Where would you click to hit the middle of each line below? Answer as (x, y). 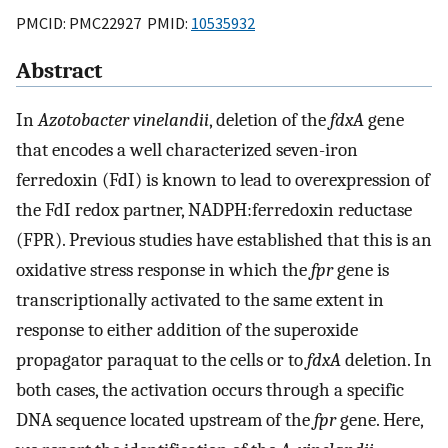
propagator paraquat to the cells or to (161, 360)
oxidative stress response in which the (163, 270)
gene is (361, 270)
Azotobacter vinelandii (123, 120)
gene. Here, (379, 420)
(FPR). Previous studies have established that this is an (224, 240)
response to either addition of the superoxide (187, 330)
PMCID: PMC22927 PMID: (103, 22)
